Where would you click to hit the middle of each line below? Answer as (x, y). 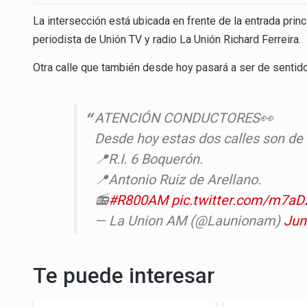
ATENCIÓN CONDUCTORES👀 (184, 118)
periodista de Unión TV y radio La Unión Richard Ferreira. (167, 39)
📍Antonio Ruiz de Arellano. (178, 180)
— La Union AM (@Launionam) (189, 221)
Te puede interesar (124, 276)
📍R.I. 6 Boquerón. (149, 159)
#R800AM (138, 200)
